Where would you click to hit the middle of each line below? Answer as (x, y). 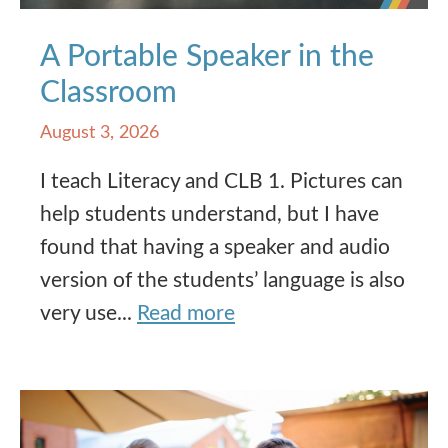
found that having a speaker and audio (215, 248)
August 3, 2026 (99, 133)
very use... (88, 314)
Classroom (108, 93)
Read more (186, 314)
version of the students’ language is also (222, 281)
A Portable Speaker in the (207, 57)
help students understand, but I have (209, 215)
